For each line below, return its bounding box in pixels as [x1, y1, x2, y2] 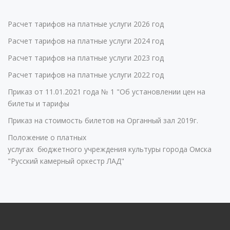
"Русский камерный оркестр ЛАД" [8, 156, 124, 166]
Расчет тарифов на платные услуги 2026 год [8, 19, 166, 29]
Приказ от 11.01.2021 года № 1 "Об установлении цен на [8, 87, 205, 97]
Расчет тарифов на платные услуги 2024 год [8, 36, 164, 46]
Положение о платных [8, 132, 86, 142]
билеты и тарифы [8, 99, 69, 108]
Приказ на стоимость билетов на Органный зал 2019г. [8, 116, 198, 125]
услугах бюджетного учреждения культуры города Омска [8, 144, 212, 154]
